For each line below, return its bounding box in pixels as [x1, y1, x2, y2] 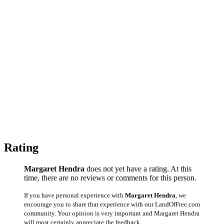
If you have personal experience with [24, 191, 125, 199]
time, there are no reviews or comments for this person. [24, 173, 196, 182]
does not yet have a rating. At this [84, 164, 191, 173]
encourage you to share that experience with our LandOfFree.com [24, 200, 200, 208]
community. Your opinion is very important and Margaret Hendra [24, 209, 199, 217]
